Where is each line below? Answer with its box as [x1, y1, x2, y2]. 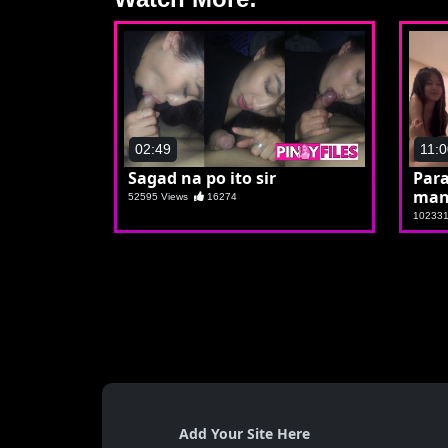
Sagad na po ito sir [128, 166, 276, 189]
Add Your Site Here [179, 423, 310, 443]
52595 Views [128, 190, 194, 202]
